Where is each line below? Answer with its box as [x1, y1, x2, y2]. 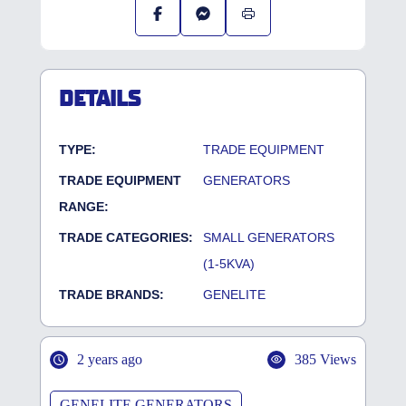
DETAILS [59, 87, 140, 111]
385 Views [295, 352, 356, 368]
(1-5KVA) [203, 256, 255, 272]
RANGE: [59, 199, 109, 215]
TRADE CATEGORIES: [59, 230, 193, 246]
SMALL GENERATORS [203, 230, 334, 246]
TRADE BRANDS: [59, 287, 164, 303]
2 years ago [77, 352, 142, 368]
